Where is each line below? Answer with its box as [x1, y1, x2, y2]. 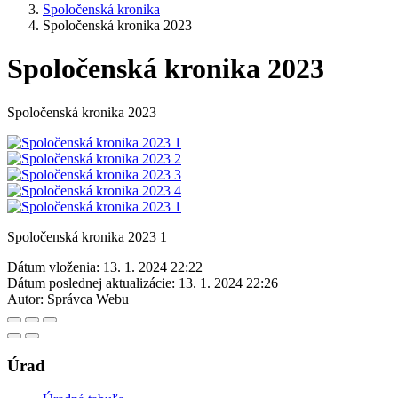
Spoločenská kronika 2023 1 [7, 228, 167, 244]
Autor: [7, 291, 44, 306]
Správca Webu [47, 291, 129, 306]
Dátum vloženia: [7, 259, 99, 275]
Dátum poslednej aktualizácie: [7, 275, 175, 291]
